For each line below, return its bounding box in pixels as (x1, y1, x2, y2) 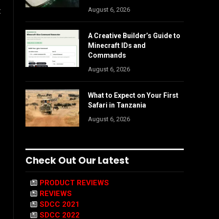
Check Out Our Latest (25, 154, 129, 167)
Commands (88, 51, 126, 59)
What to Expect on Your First (88, 91, 178, 99)
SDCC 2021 (40, 200, 80, 209)
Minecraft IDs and (88, 42, 146, 49)
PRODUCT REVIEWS (40, 178, 109, 187)
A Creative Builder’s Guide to (88, 32, 180, 40)
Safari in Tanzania (88, 101, 146, 109)
